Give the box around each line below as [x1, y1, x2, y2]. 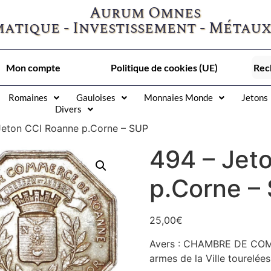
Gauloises [76, 92, 116, 103]
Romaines [8, 92, 48, 103]
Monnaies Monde [144, 92, 213, 103]
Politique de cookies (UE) [110, 62, 218, 74]
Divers [54, 103, 82, 115]
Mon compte [6, 62, 61, 74]
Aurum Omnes [90, 2, 201, 25]
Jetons [241, 92, 268, 103]
